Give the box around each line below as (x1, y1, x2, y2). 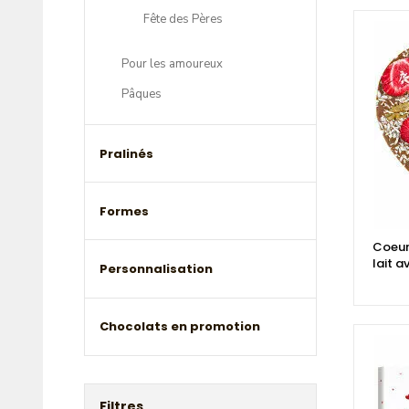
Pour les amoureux (121, 56, 223, 73)
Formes (100, 202, 149, 220)
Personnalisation (100, 260, 213, 278)
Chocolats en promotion (100, 318, 260, 336)
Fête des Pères (143, 11, 223, 28)
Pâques (121, 86, 162, 103)
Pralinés (100, 144, 153, 163)
